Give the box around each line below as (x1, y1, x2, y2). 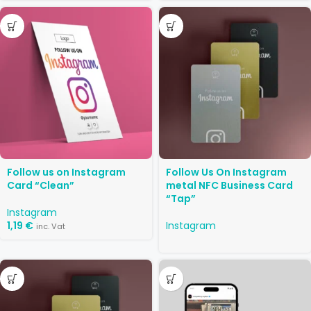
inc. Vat (36, 221, 65, 232)
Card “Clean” (7, 178, 74, 192)
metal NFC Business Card (166, 178, 293, 192)
